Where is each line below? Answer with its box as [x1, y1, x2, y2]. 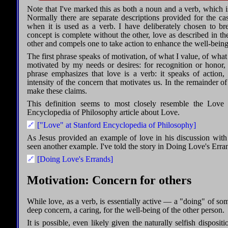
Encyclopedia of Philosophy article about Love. [27, 107, 180, 117]
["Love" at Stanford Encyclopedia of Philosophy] [37, 120, 196, 129]
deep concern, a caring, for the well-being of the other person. [27, 205, 224, 214]
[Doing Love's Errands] [37, 154, 113, 163]
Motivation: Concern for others [27, 173, 191, 187]
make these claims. [27, 86, 87, 95]
